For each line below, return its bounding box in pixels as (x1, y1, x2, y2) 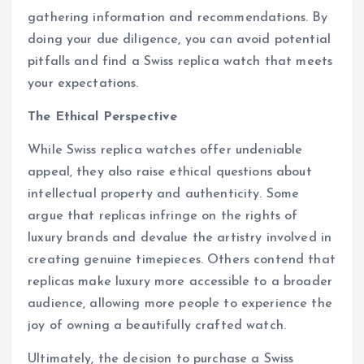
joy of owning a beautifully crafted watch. (28, 318, 286, 332)
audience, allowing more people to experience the (28, 297, 332, 310)
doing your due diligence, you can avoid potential (28, 32, 331, 46)
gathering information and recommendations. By (28, 11, 328, 24)
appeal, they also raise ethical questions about (28, 165, 312, 179)
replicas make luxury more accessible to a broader (28, 275, 332, 288)
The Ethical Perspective (28, 110, 178, 123)
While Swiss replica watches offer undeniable (28, 143, 303, 157)
